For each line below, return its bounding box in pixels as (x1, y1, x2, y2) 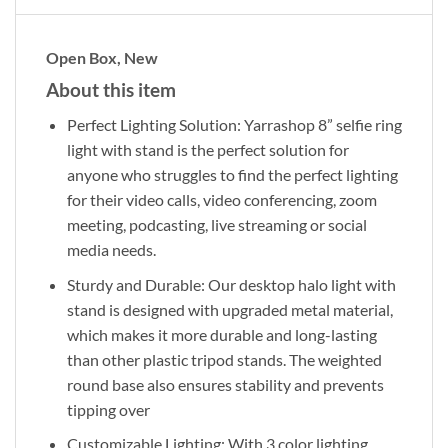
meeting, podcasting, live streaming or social (66, 214, 367, 234)
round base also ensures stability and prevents (66, 374, 384, 394)
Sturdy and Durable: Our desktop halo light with (66, 274, 396, 294)
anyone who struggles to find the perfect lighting (66, 164, 398, 184)
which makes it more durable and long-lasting (66, 324, 377, 344)
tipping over (66, 399, 150, 419)
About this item (46, 78, 176, 102)
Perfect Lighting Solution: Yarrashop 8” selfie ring (66, 114, 402, 134)
